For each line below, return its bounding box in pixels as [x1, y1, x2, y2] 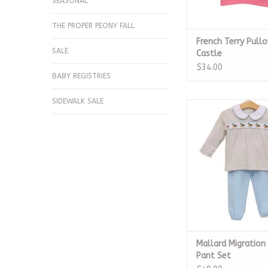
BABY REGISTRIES [52, 72, 111, 80]
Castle [196, 48, 222, 59]
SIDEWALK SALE [52, 97, 103, 105]
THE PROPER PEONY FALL [52, 22, 135, 30]
